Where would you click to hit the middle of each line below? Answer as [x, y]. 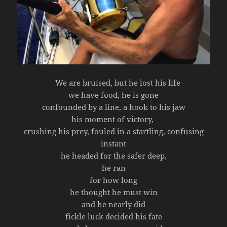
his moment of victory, [113, 119]
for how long [113, 180]
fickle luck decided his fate [113, 217]
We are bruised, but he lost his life [118, 83]
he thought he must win [113, 192]
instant [113, 144]
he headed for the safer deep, [113, 156]
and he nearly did [113, 204]
